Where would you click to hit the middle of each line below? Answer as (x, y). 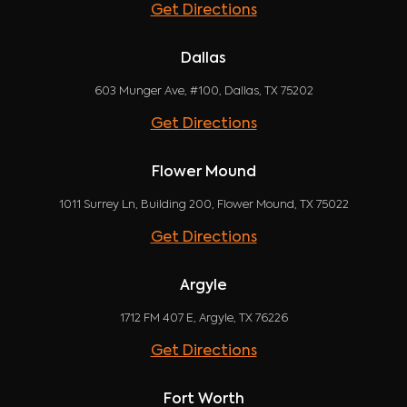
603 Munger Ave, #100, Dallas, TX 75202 (203, 91)
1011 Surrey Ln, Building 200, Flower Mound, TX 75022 (203, 204)
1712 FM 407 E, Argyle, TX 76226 (203, 318)
